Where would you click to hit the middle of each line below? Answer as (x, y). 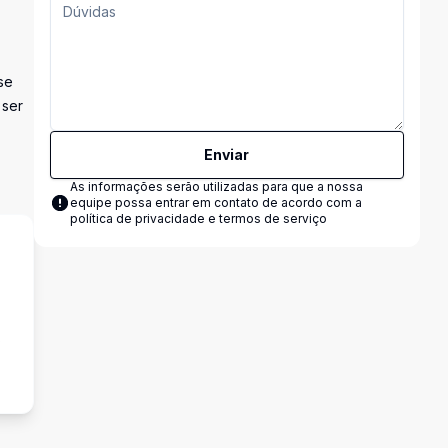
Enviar (227, 154)
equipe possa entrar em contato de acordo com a (215, 202)
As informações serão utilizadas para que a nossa (216, 186)
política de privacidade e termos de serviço (198, 218)
